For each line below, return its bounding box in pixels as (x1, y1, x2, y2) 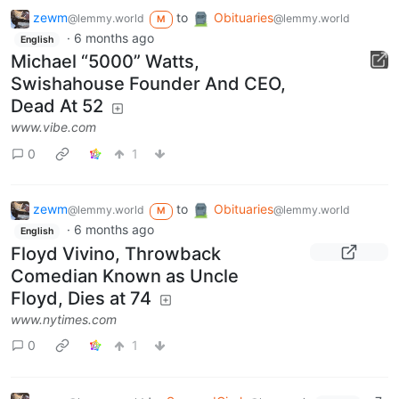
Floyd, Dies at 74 (11, 287, 151, 309)
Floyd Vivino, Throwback (11, 242, 221, 265)
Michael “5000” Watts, (11, 51, 199, 73)
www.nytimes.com (11, 311, 117, 327)
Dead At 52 (11, 95, 103, 118)
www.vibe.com (11, 119, 96, 135)
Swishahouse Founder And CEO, (11, 73, 286, 95)
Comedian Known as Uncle (11, 265, 239, 287)
